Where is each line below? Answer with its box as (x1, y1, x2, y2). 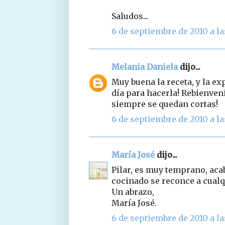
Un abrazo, (111, 186, 154, 197)
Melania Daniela (111, 61, 178, 72)
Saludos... (111, 11, 148, 21)
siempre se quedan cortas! (111, 98, 218, 109)
